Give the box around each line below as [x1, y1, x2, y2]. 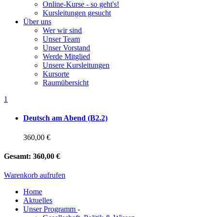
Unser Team [43, 35, 80, 43]
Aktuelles [23, 196, 52, 205]
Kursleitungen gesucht [43, 9, 111, 17]
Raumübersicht [43, 78, 89, 87]
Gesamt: [4, 152, 33, 160]
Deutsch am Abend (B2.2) [23, 114, 108, 123]
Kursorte [43, 70, 69, 78]
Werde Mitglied [43, 52, 90, 61]
